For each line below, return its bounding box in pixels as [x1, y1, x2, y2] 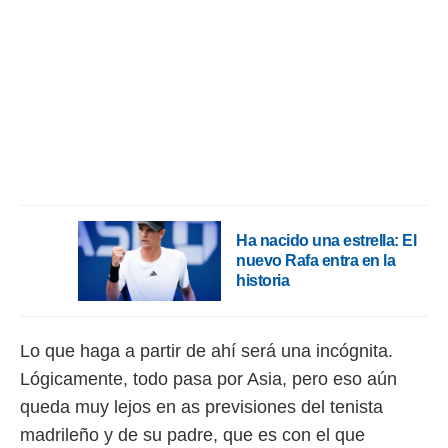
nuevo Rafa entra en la [236, 252, 395, 270]
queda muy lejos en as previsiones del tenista [20, 397, 383, 418]
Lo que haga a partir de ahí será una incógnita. [20, 341, 393, 362]
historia [236, 272, 289, 290]
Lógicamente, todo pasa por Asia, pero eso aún [20, 369, 397, 390]
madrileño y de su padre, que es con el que [20, 425, 365, 446]
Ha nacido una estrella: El [236, 232, 416, 250]
